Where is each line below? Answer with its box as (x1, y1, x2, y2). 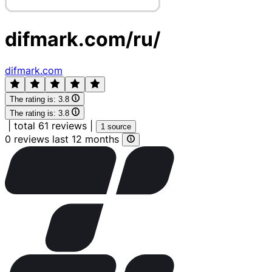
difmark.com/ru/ (5, 27, 160, 52)
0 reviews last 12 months (5, 132, 122, 145)
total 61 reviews (14, 119, 87, 132)
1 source (101, 121, 131, 131)
